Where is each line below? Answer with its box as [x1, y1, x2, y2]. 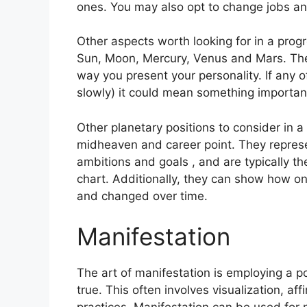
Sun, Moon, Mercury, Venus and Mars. [77, 51, 286, 66]
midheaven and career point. [77, 137, 235, 151]
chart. [77, 171, 109, 186]
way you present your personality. [77, 69, 262, 83]
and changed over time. [77, 188, 208, 203]
